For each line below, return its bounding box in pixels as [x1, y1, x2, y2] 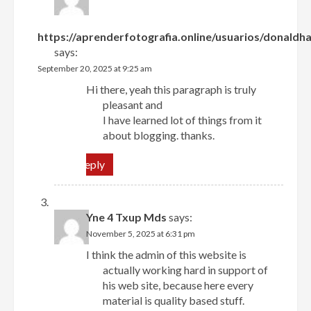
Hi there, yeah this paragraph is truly [86, 82, 257, 96]
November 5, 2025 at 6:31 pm [86, 228, 196, 239]
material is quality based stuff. [103, 293, 245, 307]
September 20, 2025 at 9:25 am [37, 62, 153, 74]
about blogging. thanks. [103, 128, 215, 142]
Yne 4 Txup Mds [86, 210, 167, 224]
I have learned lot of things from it [103, 112, 262, 126]
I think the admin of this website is [86, 247, 247, 261]
